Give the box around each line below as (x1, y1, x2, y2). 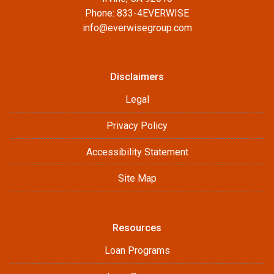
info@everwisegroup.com (82, 22, 192, 34)
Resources (113, 222, 161, 234)
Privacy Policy (106, 120, 168, 131)
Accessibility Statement (86, 146, 188, 158)
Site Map (117, 172, 157, 184)
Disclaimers (110, 71, 164, 83)
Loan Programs (104, 245, 170, 256)
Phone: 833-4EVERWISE (85, 7, 189, 19)
